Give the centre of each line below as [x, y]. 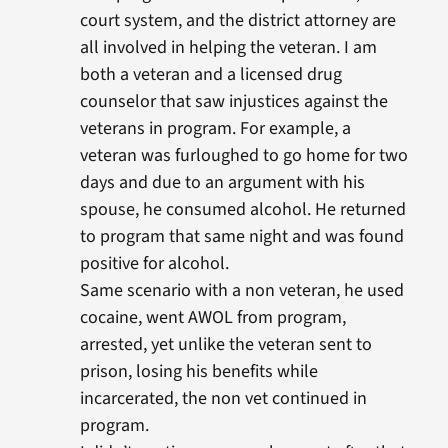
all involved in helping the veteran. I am [228, 48]
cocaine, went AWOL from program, [212, 318]
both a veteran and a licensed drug [210, 75]
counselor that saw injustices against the [233, 102]
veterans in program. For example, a [215, 129]
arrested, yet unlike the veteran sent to [225, 345]
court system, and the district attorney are [237, 21]
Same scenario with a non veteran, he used [241, 291]
